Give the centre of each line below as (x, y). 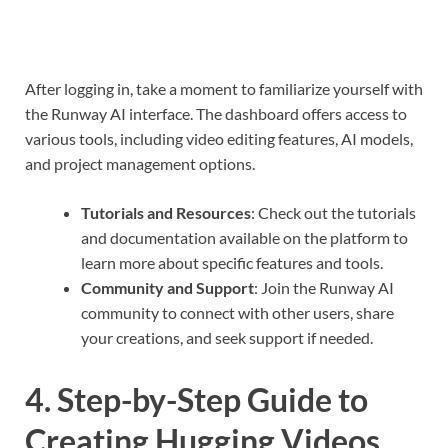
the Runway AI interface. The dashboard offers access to (216, 114)
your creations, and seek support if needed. (227, 338)
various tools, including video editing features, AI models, (219, 139)
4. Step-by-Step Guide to (196, 399)
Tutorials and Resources (166, 213)
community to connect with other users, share (237, 313)
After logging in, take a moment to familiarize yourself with (224, 89)
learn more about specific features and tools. (232, 263)
